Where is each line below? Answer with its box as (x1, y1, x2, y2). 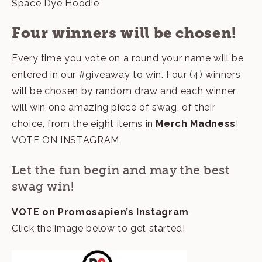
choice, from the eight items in (12, 118, 156, 129)
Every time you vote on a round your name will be (12, 52, 244, 64)
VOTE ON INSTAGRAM (12, 134, 119, 146)
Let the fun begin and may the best (12, 162, 230, 177)
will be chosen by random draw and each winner (12, 85, 236, 96)
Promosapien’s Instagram (58, 206, 189, 218)
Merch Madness (156, 118, 236, 129)
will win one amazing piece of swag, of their (12, 101, 216, 113)
